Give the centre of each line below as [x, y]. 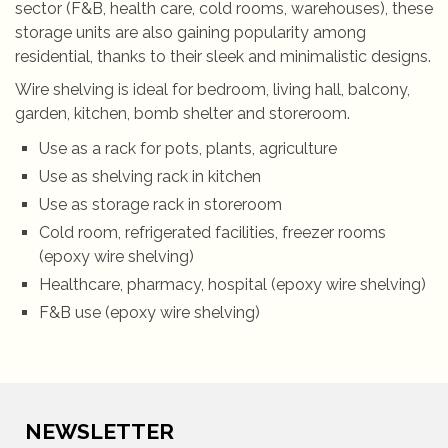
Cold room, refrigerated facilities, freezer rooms [212, 232]
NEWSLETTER [99, 431]
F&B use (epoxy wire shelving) [149, 312]
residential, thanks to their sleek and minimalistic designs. [223, 56]
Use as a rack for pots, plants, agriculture [188, 148]
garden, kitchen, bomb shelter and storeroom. [182, 113]
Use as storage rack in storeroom [160, 204]
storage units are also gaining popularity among [190, 32]
